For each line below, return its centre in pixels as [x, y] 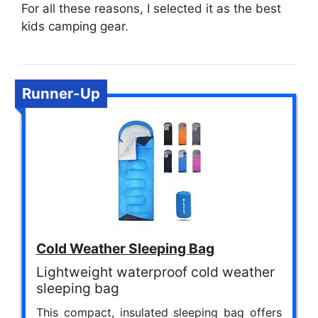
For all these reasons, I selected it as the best [151, 9]
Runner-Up [61, 94]
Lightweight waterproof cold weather [155, 272]
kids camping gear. [75, 27]
